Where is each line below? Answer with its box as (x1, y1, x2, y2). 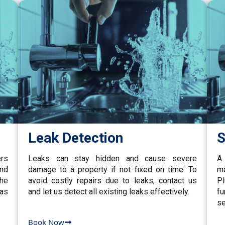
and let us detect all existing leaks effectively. (28, 186, 190, 196)
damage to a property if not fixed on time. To (28, 164, 197, 174)
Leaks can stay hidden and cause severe (28, 153, 197, 163)
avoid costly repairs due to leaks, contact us (28, 175, 197, 185)
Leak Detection (28, 129, 124, 146)
